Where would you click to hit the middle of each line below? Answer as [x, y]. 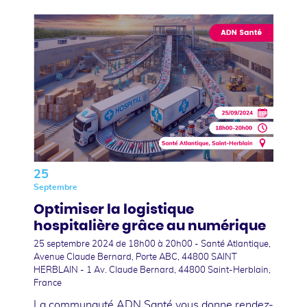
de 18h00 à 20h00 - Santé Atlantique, [193, 244]
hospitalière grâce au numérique [150, 226]
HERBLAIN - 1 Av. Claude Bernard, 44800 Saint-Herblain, [152, 270]
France [48, 283]
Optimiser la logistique [114, 209]
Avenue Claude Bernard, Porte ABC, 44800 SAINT [135, 257]
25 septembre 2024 [75, 244]
